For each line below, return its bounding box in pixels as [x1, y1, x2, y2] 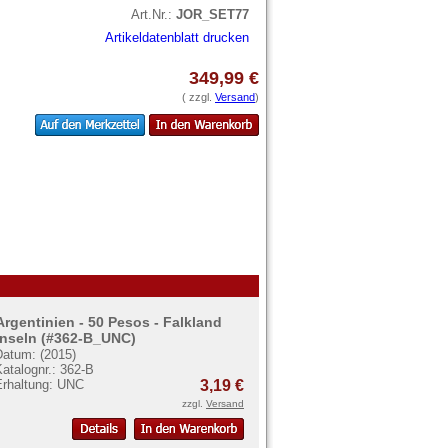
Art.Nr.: [131, 6, 176, 22]
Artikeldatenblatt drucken [105, 29, 249, 45]
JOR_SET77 [176, 6, 249, 22]
